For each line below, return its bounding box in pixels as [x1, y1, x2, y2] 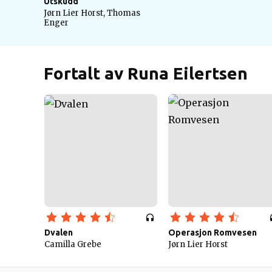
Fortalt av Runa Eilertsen [44, 64, 248, 83]
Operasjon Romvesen [168, 228, 257, 237]
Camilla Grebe [44, 239, 101, 250]
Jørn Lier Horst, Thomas [44, 8, 140, 18]
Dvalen [44, 228, 73, 237]
